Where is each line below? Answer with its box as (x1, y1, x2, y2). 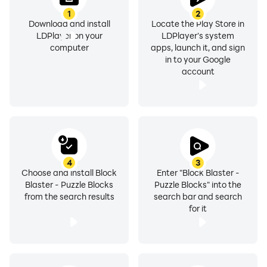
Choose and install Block (21, 167, 117, 178)
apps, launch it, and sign (151, 42, 245, 53)
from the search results (24, 191, 114, 202)
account (181, 66, 215, 77)
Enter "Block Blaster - (156, 167, 240, 178)
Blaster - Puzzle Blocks (25, 179, 113, 190)
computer (49, 42, 89, 53)
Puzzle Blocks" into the (154, 179, 241, 190)
